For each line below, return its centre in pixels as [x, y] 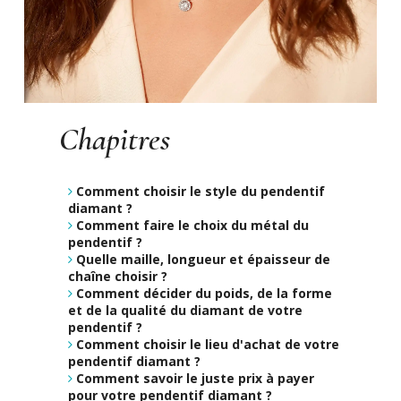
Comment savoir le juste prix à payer [196, 378]
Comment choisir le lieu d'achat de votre [208, 344]
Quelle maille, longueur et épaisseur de [204, 259]
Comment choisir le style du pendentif [201, 191]
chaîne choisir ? [118, 276]
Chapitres [115, 139]
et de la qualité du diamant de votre [186, 310]
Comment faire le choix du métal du [193, 225]
